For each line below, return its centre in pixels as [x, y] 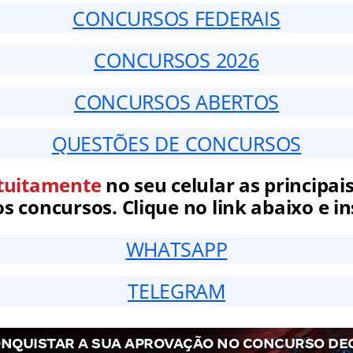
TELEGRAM [176, 291]
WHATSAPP [176, 249]
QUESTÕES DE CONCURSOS [176, 144]
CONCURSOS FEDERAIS [176, 19]
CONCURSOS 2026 [176, 60]
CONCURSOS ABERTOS [176, 102]
